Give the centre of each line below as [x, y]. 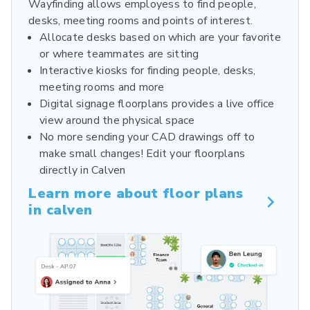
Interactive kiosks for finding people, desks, [148, 70]
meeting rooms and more [102, 87]
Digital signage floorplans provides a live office [157, 103]
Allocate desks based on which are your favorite [160, 37]
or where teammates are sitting [119, 54]
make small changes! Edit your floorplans [142, 153]
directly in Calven [83, 170]
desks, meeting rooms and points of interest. [140, 20]
